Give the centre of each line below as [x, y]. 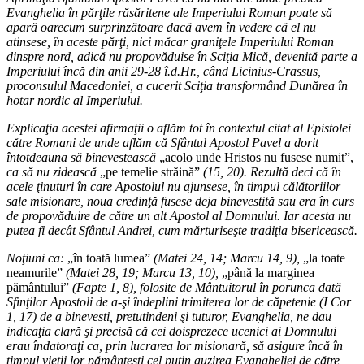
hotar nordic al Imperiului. [75, 101]
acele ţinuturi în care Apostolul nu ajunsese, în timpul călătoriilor [173, 187]
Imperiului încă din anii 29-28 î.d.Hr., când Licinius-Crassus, [164, 71]
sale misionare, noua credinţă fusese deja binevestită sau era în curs [180, 201]
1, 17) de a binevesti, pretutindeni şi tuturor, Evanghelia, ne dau [169, 317]
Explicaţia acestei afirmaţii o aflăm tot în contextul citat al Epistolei [179, 128]
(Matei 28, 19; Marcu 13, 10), [142, 273]
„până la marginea [266, 273]
